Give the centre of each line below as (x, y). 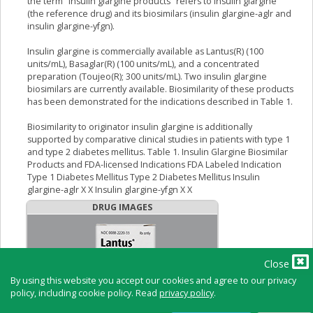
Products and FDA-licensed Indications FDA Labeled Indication (154, 165)
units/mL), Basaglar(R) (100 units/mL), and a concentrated (143, 64)
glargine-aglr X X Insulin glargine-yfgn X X (110, 190)
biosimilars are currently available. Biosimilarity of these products (160, 89)
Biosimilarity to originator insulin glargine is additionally (140, 127)
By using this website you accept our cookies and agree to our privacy (153, 281)
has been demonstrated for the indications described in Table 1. (160, 102)
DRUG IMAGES (122, 208)
